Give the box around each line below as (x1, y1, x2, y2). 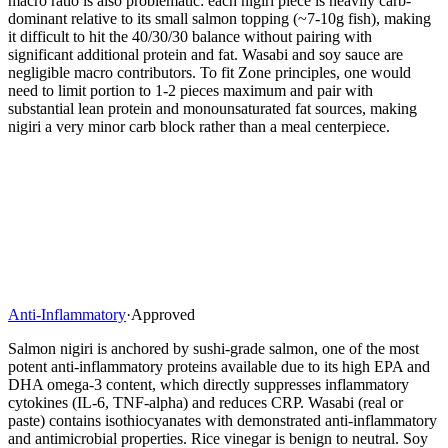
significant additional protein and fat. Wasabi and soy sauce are (8, 45, 403, 63)
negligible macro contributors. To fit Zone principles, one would (8, 63, 411, 81)
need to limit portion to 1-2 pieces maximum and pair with (8, 81, 373, 99)
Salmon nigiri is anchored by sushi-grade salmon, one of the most (8, 339, 419, 357)
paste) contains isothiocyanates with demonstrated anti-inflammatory (8, 411, 437, 429)
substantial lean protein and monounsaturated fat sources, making (8, 99, 417, 117)
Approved (131, 305, 195, 323)
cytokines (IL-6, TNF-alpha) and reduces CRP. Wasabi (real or (8, 393, 403, 411)
